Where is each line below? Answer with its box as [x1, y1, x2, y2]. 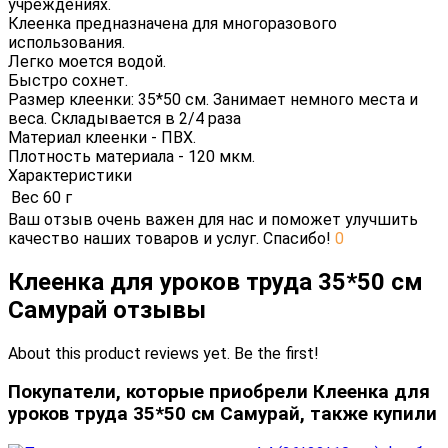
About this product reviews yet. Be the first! [8, 343, 319, 363]
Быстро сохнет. [8, 70, 128, 90]
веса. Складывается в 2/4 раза [8, 108, 241, 128]
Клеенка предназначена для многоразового [8, 13, 337, 33]
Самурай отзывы [8, 295, 206, 324]
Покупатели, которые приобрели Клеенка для [8, 381, 430, 404]
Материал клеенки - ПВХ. [8, 127, 196, 147]
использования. [8, 32, 125, 52]
